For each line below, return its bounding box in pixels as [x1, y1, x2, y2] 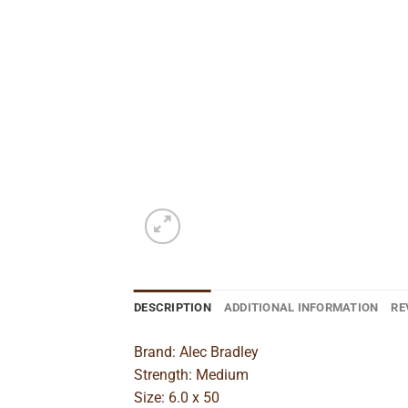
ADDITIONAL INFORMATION [223, 300, 379, 314]
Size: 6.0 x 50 [134, 388, 219, 406]
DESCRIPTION [134, 300, 211, 314]
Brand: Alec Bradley [134, 342, 259, 361]
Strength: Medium [134, 365, 249, 383]
